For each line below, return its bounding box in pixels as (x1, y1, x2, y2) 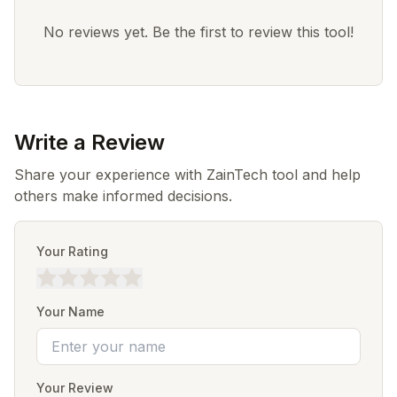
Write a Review (14, 129, 165, 155)
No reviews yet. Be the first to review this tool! (43, 23, 354, 41)
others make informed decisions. (14, 187, 232, 205)
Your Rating (36, 244, 108, 259)
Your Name (36, 304, 105, 319)
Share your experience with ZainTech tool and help (14, 166, 361, 183)
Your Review (36, 380, 113, 395)
